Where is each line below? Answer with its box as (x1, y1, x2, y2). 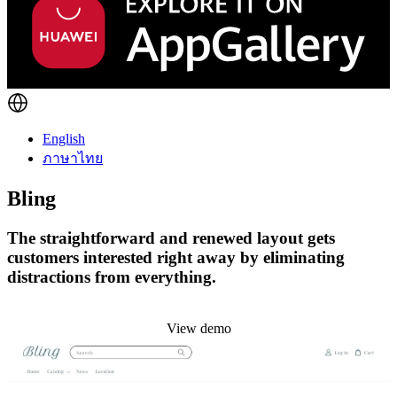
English (43, 130, 85, 146)
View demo (166, 320, 231, 336)
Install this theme (144, 304, 242, 320)
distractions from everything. (7, 267, 216, 286)
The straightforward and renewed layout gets (7, 228, 335, 247)
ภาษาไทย (43, 150, 103, 166)
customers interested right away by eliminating (7, 247, 345, 267)
